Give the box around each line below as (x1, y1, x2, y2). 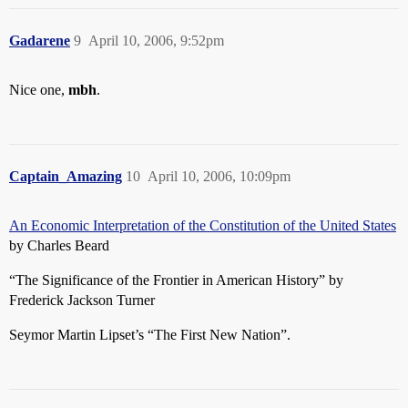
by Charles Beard (9, 238, 109, 253)
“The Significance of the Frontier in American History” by (9, 272, 343, 288)
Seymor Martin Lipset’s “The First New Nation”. (9, 327, 291, 342)
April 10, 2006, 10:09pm (148, 168, 291, 184)
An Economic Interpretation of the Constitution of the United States (9, 218, 396, 233)
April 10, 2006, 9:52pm (88, 33, 224, 48)
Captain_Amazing (9, 168, 122, 184)
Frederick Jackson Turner (9, 292, 155, 308)
